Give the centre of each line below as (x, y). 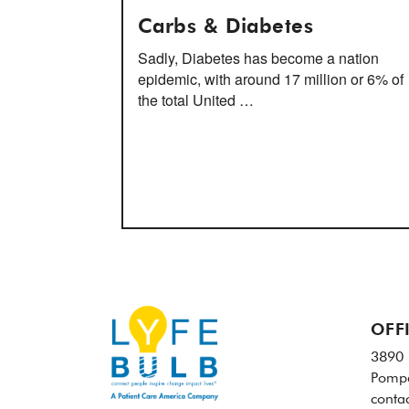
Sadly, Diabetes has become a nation (258, 58)
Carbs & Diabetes (226, 27)
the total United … (196, 100)
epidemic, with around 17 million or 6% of (271, 79)
